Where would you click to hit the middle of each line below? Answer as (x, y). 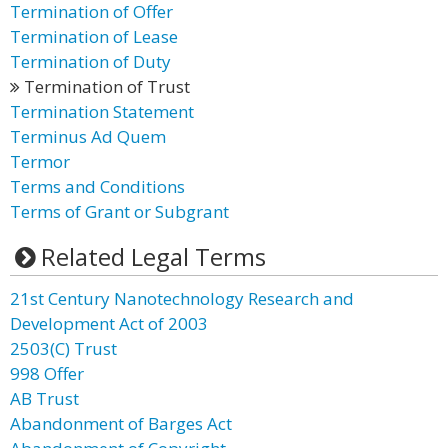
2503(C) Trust (63, 348)
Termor (40, 161)
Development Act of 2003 (109, 323)
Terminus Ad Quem (88, 136)
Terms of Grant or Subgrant (119, 211)
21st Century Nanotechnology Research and (182, 298)
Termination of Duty (90, 61)
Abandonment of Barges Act (121, 423)
